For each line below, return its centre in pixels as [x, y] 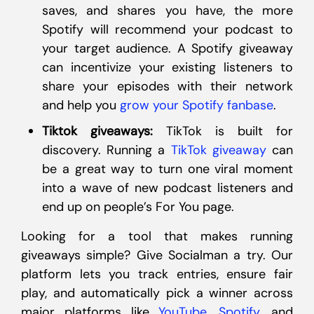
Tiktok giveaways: [97, 131]
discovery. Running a [107, 150]
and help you [81, 105]
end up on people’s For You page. [138, 207]
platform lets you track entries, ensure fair [157, 274]
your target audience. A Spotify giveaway [168, 48]
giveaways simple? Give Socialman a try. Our [157, 255]
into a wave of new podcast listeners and [168, 188]
